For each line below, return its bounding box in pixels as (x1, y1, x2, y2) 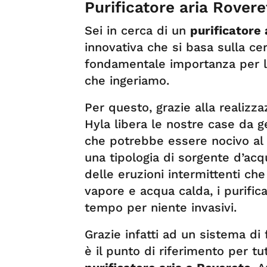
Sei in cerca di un (85, 23, 190, 38)
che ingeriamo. (85, 73, 169, 88)
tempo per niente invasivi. (85, 200, 237, 215)
